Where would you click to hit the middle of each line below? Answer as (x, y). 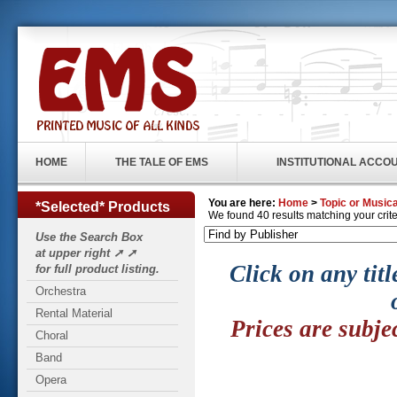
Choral (52, 335)
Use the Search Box (89, 237)
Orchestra (61, 291)
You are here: (242, 203)
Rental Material (74, 313)
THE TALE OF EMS (161, 162)
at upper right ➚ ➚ (86, 253)
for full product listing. (97, 269)
